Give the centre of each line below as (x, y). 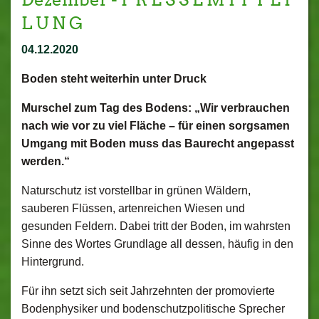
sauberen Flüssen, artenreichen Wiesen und (133, 208)
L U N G (52, 23)
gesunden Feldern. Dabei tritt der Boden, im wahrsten (156, 226)
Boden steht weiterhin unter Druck (114, 79)
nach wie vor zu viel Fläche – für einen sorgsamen (156, 126)
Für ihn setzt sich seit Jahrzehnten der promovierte (148, 291)
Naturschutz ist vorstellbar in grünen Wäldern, (136, 190)
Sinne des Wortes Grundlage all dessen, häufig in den (157, 244)
